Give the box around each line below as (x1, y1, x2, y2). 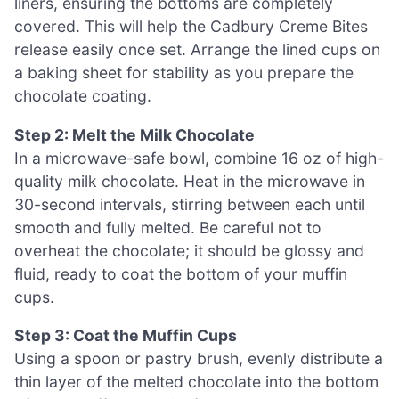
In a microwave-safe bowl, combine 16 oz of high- (14, 148, 384, 167)
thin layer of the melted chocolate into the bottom (14, 372, 379, 392)
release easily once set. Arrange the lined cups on (14, 40, 380, 60)
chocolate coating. (14, 86, 151, 106)
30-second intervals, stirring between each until (14, 194, 365, 214)
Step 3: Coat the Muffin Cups (14, 326, 237, 346)
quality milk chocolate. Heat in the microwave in (14, 171, 365, 191)
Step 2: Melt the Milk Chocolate (14, 125, 255, 144)
